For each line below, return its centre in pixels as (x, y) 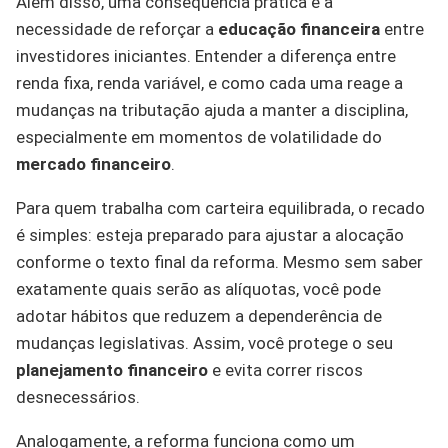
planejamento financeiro (112, 370)
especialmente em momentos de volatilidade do (199, 137)
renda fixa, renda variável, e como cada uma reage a (209, 83)
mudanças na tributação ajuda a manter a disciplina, (212, 110)
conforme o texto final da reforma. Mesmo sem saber (219, 262)
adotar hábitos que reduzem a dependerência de (199, 316)
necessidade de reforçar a (117, 29)
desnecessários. (78, 397)
